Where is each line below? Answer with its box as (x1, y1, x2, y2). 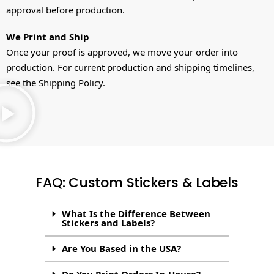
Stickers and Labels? (62, 216, 155, 229)
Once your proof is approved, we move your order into (6, 46, 238, 59)
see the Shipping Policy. (6, 76, 105, 89)
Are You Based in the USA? (62, 242, 182, 254)
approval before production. (6, 3, 125, 16)
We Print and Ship (6, 31, 89, 43)
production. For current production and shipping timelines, (6, 61, 254, 74)
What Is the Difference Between (62, 207, 211, 220)
